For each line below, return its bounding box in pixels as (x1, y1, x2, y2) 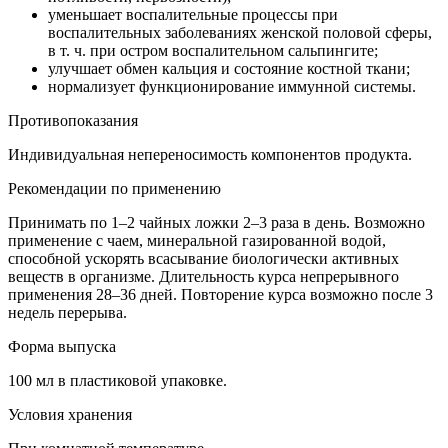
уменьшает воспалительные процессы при (48, 5, 338, 23)
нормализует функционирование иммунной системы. (48, 77, 416, 95)
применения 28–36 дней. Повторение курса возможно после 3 (8, 285, 433, 303)
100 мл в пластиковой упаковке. (8, 371, 227, 389)
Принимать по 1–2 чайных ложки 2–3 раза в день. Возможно (8, 213, 425, 231)
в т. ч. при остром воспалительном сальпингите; (48, 41, 378, 59)
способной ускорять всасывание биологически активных (8, 249, 399, 267)
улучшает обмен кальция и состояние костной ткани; (48, 59, 410, 77)
